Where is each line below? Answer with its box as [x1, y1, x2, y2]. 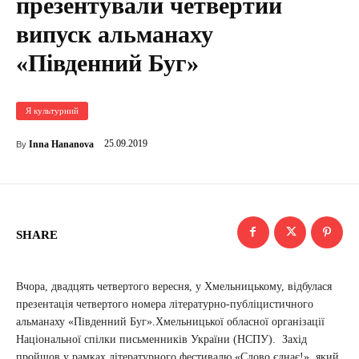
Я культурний [26, 105, 79, 115]
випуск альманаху [16, 20, 213, 47]
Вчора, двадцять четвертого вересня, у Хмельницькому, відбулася [16, 280, 332, 292]
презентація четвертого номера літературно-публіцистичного [16, 297, 313, 310]
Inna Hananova [29, 138, 94, 150]
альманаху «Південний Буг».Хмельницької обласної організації [16, 315, 325, 328]
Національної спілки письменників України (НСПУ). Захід [16, 333, 307, 345]
